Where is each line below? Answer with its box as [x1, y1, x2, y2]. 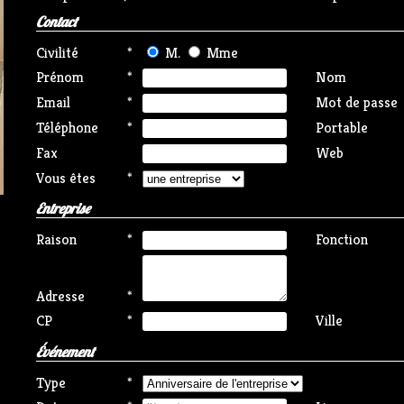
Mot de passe [316, 93, 398, 112]
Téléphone [36, 118, 98, 137]
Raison [36, 230, 77, 249]
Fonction [316, 230, 368, 249]
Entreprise [36, 199, 90, 217]
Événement [36, 343, 94, 361]
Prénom [36, 68, 84, 87]
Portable [316, 118, 368, 137]
